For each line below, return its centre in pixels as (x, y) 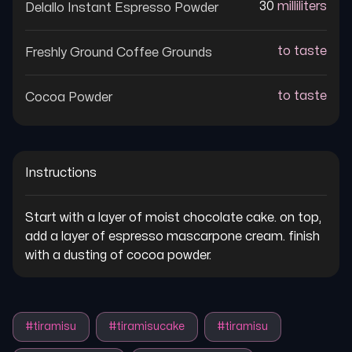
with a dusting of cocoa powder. (118, 255)
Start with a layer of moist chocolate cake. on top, (175, 218)
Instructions (61, 173)
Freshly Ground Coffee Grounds (119, 53)
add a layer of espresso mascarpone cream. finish (174, 236)
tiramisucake (150, 326)
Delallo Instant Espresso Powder (122, 8)
